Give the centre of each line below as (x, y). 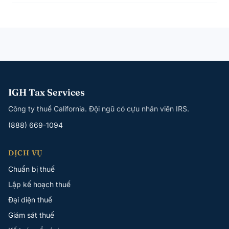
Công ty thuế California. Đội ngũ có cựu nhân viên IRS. (99, 108)
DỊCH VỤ (26, 153)
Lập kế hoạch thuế (39, 184)
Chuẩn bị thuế (31, 169)
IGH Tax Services (47, 92)
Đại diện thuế (30, 199)
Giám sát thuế (31, 215)
